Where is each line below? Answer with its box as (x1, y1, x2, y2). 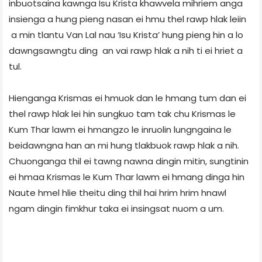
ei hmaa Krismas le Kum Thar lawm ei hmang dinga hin (9, 170, 244, 183)
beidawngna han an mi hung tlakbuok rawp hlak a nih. (9, 139, 239, 151)
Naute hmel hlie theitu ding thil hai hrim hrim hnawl (9, 186, 226, 199)
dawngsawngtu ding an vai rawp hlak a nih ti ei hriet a (9, 44, 243, 57)
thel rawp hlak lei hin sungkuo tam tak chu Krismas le (9, 107, 236, 120)
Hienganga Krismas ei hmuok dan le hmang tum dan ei (9, 91, 246, 104)
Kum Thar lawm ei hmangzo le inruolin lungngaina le (9, 123, 232, 136)
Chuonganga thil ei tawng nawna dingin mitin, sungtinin (9, 154, 249, 167)
